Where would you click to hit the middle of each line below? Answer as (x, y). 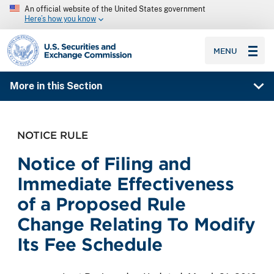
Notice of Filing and (104, 163)
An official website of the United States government (115, 9)
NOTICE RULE (53, 135)
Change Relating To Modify (136, 224)
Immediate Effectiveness (126, 183)
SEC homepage (42, 39)
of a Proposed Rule (102, 204)
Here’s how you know (60, 19)
